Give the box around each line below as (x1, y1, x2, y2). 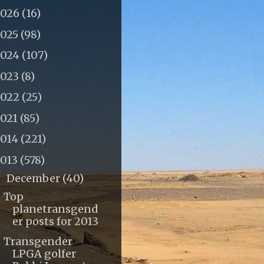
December (6, 171, 62, 185)
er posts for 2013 (12, 214, 98, 228)
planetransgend (12, 202, 98, 216)
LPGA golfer (12, 247, 76, 261)
